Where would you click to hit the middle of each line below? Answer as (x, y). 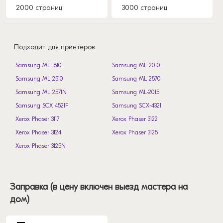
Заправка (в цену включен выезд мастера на (99, 187)
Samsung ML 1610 (39, 65)
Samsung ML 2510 (39, 78)
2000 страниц (39, 7)
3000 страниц (144, 7)
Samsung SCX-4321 (137, 105)
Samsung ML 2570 (136, 78)
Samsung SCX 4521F (42, 105)
